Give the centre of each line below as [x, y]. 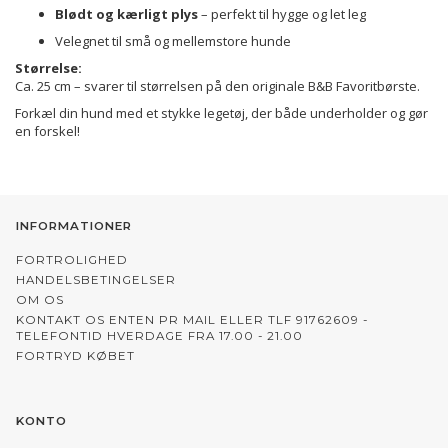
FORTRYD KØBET [75, 356]
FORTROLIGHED [72, 260]
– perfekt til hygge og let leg [282, 14]
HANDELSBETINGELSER [96, 280]
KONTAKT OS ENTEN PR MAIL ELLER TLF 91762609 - [192, 320]
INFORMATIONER [74, 226]
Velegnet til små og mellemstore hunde [173, 41]
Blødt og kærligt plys [126, 14]
